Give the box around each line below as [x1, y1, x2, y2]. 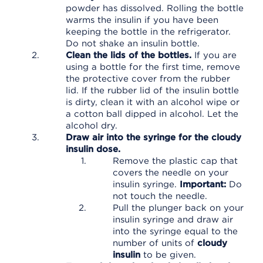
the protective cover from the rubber [66, 73, 230, 84]
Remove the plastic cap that [113, 156, 238, 166]
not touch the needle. [113, 191, 207, 201]
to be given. [140, 249, 196, 260]
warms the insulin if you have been [66, 15, 218, 25]
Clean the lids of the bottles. [66, 50, 191, 60]
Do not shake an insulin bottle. [66, 38, 200, 49]
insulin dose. [66, 144, 120, 154]
